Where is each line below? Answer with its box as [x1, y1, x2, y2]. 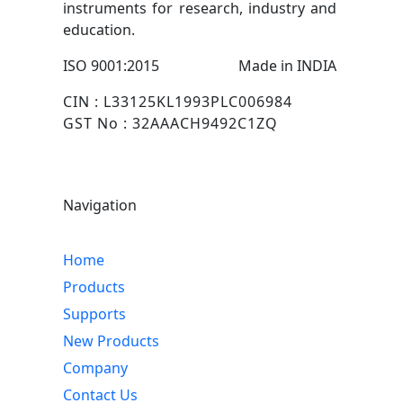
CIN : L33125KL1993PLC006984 [63, 92, 292, 112]
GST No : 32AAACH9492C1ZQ [63, 113, 278, 134]
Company [63, 358, 128, 379]
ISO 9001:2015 [63, 56, 159, 76]
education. [63, 20, 135, 40]
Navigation [63, 195, 137, 216]
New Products [63, 331, 159, 352]
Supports [63, 304, 126, 325]
